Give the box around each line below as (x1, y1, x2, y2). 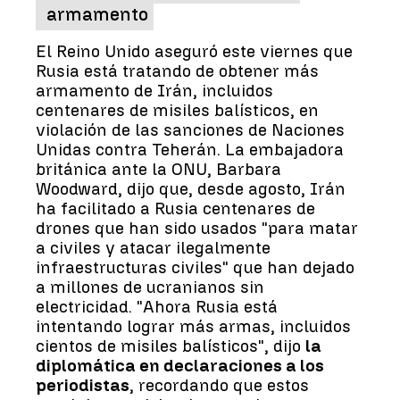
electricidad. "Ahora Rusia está (36, 296, 278, 317)
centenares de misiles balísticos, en (36, 99, 319, 121)
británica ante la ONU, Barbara (36, 158, 281, 179)
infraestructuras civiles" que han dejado (36, 256, 354, 278)
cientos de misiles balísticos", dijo (36, 335, 305, 356)
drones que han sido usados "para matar (36, 217, 358, 238)
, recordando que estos (129, 374, 309, 396)
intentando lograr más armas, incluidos (36, 315, 351, 337)
